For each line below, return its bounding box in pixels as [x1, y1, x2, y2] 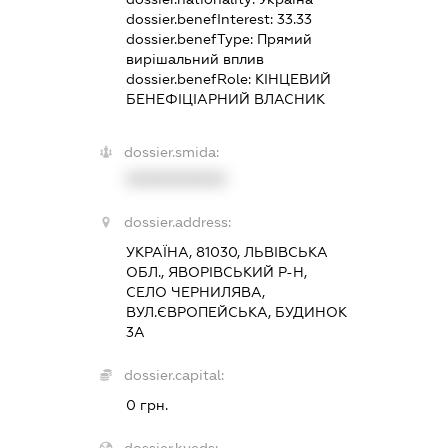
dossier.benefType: [125, 31, 257, 48]
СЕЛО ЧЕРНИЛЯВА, [125, 284, 265, 301]
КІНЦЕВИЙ [254, 71, 331, 88]
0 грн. [125, 397, 168, 414]
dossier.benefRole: [125, 71, 255, 88]
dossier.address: [123, 214, 231, 231]
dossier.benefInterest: [125, 11, 277, 28]
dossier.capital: [123, 367, 224, 384]
